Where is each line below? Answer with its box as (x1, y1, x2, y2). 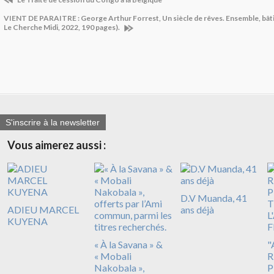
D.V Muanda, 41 (180, 191, 247, 204)
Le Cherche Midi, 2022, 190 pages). (4, 22, 121, 32)
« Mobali (94, 250, 131, 262)
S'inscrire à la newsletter (6, 117, 100, 127)
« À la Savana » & (94, 238, 163, 250)
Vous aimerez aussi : (7, 138, 106, 152)
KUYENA (7, 215, 48, 227)
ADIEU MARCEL (7, 203, 79, 215)
